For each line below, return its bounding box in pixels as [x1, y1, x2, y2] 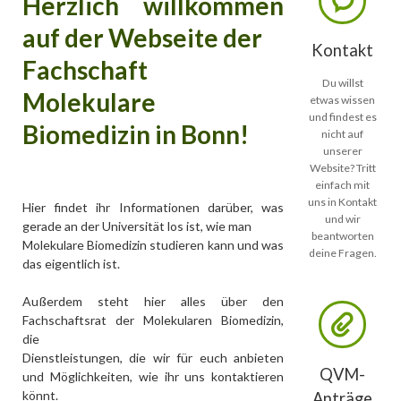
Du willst [321, 75, 363, 90]
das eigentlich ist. [21, 255, 120, 271]
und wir [324, 211, 361, 226]
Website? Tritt [309, 160, 376, 175]
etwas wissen [310, 92, 376, 107]
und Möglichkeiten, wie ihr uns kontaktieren [21, 368, 285, 384]
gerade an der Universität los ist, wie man [21, 218, 252, 234]
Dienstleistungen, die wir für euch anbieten [21, 349, 285, 365]
